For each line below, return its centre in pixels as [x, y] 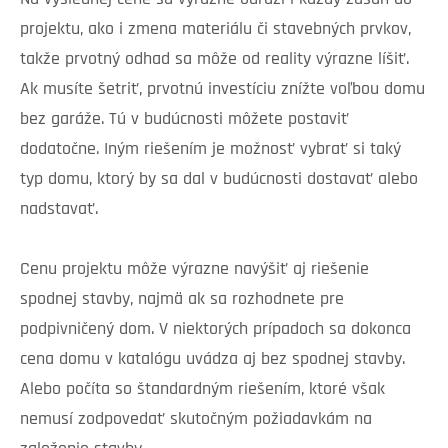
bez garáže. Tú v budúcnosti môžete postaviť [184, 119]
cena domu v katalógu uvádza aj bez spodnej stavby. [212, 359]
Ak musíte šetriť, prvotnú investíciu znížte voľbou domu [222, 89]
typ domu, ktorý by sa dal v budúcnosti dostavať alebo [219, 179]
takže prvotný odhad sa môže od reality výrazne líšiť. [214, 59]
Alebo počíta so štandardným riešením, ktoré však [202, 389]
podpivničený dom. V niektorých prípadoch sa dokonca [215, 329]
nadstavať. [59, 209]
